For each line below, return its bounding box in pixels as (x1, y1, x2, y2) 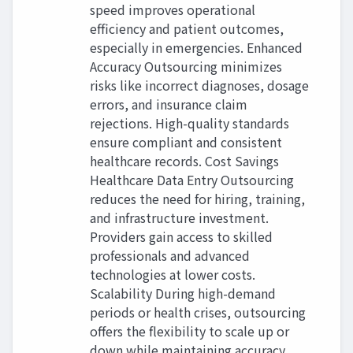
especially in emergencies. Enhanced (90, 37, 303, 57)
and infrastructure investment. (90, 207, 269, 227)
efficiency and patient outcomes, (90, 18, 284, 38)
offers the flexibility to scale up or (90, 321, 289, 340)
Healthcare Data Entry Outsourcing (90, 169, 294, 189)
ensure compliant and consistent (90, 132, 282, 151)
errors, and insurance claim (90, 94, 247, 113)
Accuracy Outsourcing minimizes (90, 56, 282, 76)
